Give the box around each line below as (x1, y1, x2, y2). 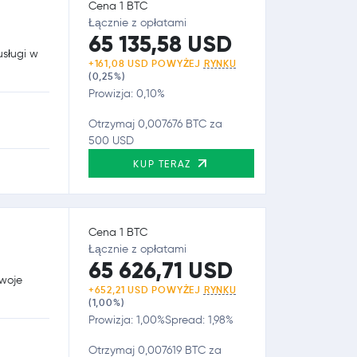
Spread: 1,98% (164, 312, 233, 327)
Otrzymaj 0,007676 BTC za (88, 116, 222, 131)
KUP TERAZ (133, 157, 195, 170)
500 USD (88, 133, 134, 147)
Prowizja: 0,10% (88, 86, 165, 100)
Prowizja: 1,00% (88, 312, 165, 327)
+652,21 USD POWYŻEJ (88, 283, 204, 296)
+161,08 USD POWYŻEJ (88, 57, 204, 69)
